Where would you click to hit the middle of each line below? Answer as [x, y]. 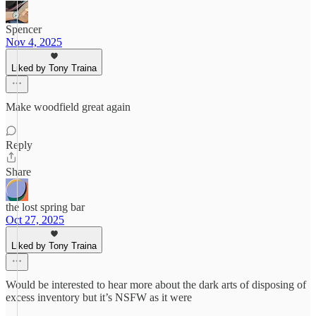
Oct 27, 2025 [35, 220]
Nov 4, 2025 [34, 42]
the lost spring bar [45, 207]
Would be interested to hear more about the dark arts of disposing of [156, 285]
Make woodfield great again [68, 107]
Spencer [24, 29]
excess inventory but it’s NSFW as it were [99, 297]
